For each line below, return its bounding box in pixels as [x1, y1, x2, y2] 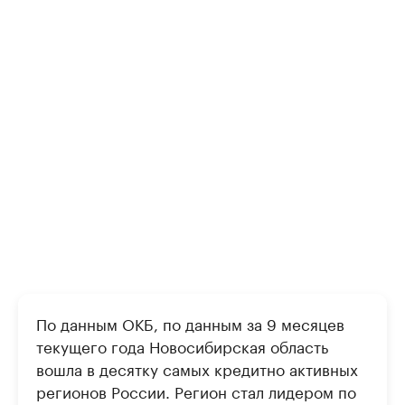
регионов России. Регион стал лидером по [36, 378, 356, 402]
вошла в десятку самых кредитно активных [36, 355, 358, 380]
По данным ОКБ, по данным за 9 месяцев [36, 310, 344, 334]
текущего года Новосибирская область [36, 333, 328, 357]
